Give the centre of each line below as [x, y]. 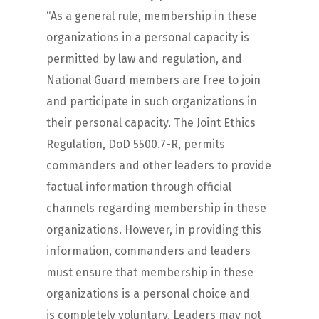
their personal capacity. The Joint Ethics [151, 122]
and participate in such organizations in [151, 101]
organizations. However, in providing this [153, 229]
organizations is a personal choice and [148, 293]
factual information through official [138, 187]
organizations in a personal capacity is [147, 37]
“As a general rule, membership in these [151, 16]
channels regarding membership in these [156, 208]
